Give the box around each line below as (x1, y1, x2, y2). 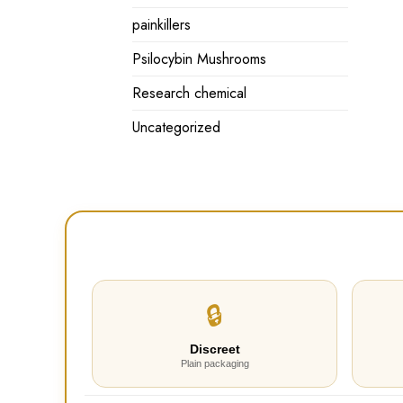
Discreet (189, 341, 240, 356)
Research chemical (132, 83, 246, 104)
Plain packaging (180, 357, 249, 369)
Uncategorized (132, 117, 220, 139)
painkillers (132, 14, 191, 36)
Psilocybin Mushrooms (132, 49, 266, 70)
